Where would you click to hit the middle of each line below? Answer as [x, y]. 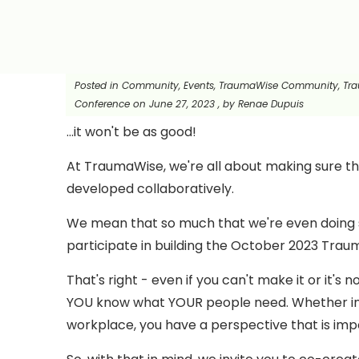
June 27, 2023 [184, 104]
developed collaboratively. [152, 188]
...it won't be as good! [131, 131]
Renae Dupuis [271, 104]
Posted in [98, 86]
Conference [102, 104]
